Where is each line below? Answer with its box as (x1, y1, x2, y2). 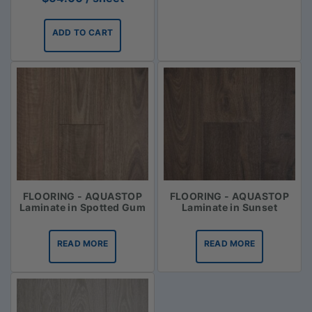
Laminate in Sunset (181, 201, 278, 214)
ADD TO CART (52, 27, 114, 38)
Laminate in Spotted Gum (19, 201, 146, 214)
